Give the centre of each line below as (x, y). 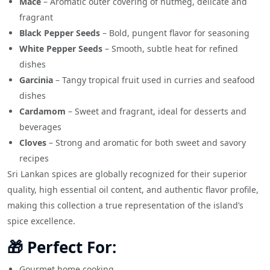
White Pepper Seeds (61, 48)
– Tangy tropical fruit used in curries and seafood (154, 80)
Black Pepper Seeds (60, 33)
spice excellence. (41, 221)
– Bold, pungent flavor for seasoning (175, 33)
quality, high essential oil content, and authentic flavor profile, (133, 189)
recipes (34, 158)
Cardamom (42, 111)
